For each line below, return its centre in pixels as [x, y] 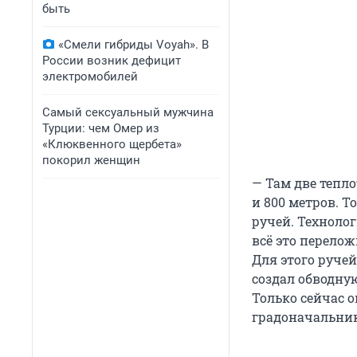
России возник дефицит [112, 61]
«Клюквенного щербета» [112, 144]
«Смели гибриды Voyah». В [133, 45]
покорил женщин [91, 160]
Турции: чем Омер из [101, 128]
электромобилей [90, 76]
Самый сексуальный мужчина [128, 112]
